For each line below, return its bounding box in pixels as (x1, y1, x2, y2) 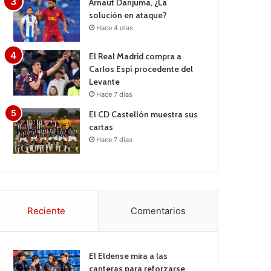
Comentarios (130, 205, 186, 217)
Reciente (27, 205, 66, 217)
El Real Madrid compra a (89, 51, 182, 62)
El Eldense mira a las (89, 250, 168, 262)
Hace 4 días (96, 24, 134, 33)
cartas (89, 122, 114, 133)
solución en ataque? (89, 10, 168, 21)
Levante (89, 76, 120, 88)
